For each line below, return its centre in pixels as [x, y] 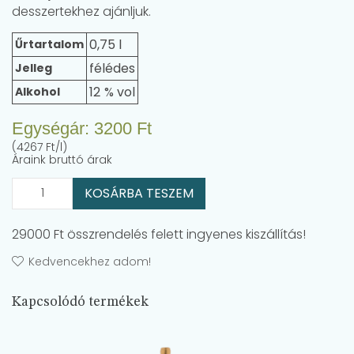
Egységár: [53, 128]
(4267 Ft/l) [40, 147]
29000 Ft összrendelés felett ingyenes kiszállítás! [159, 234]
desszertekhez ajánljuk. [81, 11]
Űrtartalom [49, 44]
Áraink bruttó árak [62, 159]
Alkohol [38, 91]
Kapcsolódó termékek [80, 302]
